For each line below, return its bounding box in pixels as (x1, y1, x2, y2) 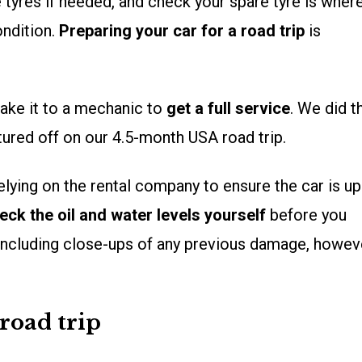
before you (266, 205, 347, 225)
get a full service (166, 99, 290, 119)
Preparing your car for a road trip (59, 21, 305, 41)
